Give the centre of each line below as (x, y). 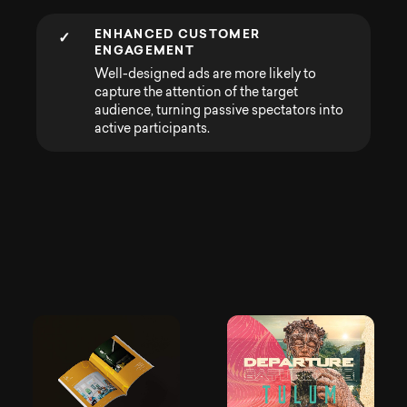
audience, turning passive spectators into (219, 111)
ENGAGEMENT (145, 50)
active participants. (152, 129)
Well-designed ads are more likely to (205, 74)
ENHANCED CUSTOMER (178, 34)
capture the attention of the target (196, 93)
